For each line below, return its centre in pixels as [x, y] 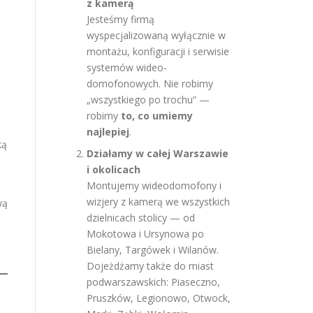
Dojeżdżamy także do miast [150, 266]
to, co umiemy [157, 116]
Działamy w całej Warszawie [158, 153]
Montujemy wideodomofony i [154, 185]
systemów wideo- [127, 67]
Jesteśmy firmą [121, 19]
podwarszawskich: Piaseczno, [153, 282]
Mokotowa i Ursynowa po [145, 234]
